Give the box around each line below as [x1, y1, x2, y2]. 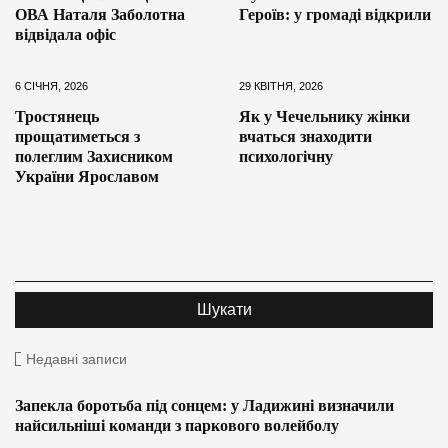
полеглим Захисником [15, 147, 173, 165]
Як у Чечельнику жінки [239, 107, 410, 125]
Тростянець [15, 107, 99, 125]
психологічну [239, 147, 333, 165]
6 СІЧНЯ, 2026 [15, 79, 88, 92]
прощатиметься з [15, 127, 140, 145]
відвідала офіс [15, 25, 116, 43]
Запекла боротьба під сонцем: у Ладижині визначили [15, 396, 394, 414]
